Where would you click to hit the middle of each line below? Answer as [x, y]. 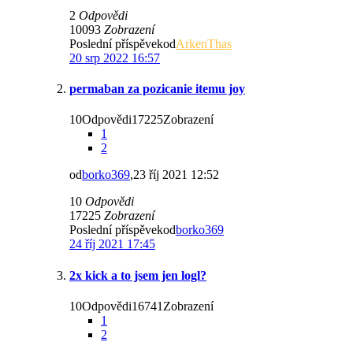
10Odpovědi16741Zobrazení [141, 306]
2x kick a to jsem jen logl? [138, 275]
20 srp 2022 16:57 [115, 58]
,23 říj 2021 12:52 [175, 175]
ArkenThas [204, 43]
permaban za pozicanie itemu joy [157, 89]
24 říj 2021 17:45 [112, 244]
